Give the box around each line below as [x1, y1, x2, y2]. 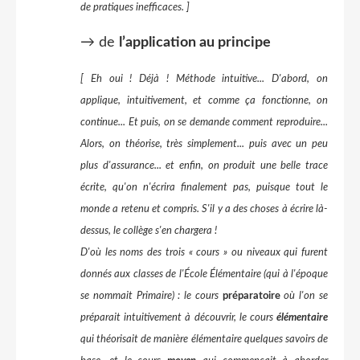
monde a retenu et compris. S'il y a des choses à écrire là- [80, 203, 328, 215]
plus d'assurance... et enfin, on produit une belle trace [80, 160, 328, 171]
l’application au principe [119, 35, 271, 50]
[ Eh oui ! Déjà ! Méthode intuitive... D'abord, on [80, 73, 328, 84]
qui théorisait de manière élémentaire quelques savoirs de [80, 333, 328, 345]
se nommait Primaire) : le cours [80, 290, 219, 301]
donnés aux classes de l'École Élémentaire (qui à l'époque [80, 268, 328, 280]
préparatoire [222, 290, 284, 301]
